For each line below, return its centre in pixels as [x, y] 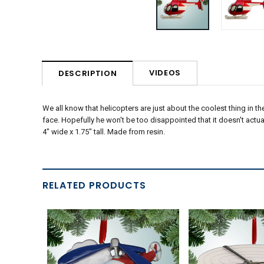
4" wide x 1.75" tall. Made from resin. [104, 131]
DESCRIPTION [88, 73]
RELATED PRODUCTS [94, 185]
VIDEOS [165, 73]
